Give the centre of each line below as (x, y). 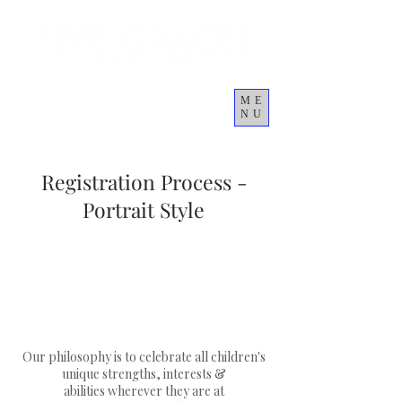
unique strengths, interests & (144, 374)
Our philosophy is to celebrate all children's (144, 357)
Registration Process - (144, 182)
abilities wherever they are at (144, 391)
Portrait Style (144, 210)
